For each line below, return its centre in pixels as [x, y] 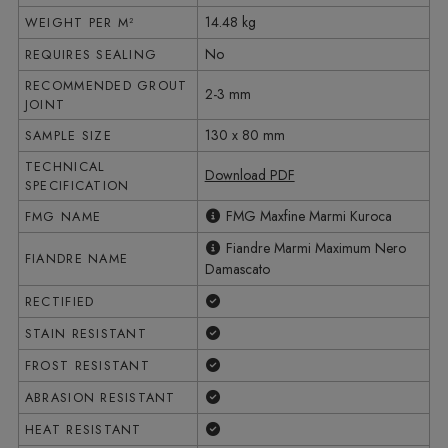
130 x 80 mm [244, 135]
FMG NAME [63, 216]
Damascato [237, 269]
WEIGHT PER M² [79, 22]
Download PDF [249, 175]
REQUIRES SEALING [91, 54]
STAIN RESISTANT [85, 333]
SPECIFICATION [77, 185]
